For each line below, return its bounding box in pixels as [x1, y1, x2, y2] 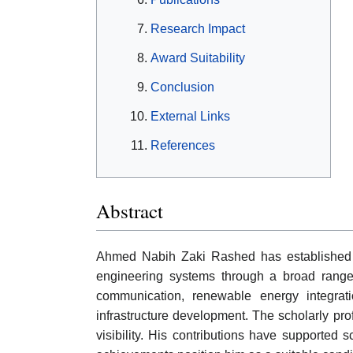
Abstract [96, 197, 163, 224]
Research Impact [150, 22, 245, 36]
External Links [150, 110, 230, 124]
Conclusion [150, 80, 214, 95]
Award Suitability [150, 51, 245, 65]
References [150, 139, 215, 153]
